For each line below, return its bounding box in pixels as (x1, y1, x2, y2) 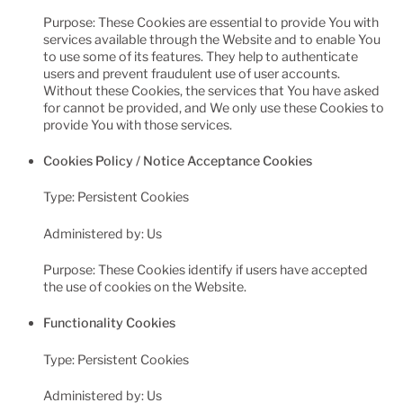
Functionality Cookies (43, 315, 176, 331)
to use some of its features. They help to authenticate (43, 48, 359, 64)
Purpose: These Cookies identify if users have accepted (43, 262, 369, 278)
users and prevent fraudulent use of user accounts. (43, 65, 341, 81)
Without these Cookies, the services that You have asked (43, 82, 381, 98)
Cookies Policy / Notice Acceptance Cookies (43, 153, 313, 169)
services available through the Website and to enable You (43, 31, 381, 47)
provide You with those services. (43, 116, 233, 132)
